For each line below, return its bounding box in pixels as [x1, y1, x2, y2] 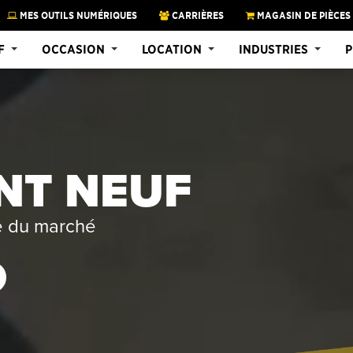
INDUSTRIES [239, 41, 308, 57]
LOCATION [142, 41, 202, 57]
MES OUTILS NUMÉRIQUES [17, 9, 137, 21]
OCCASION [42, 41, 105, 57]
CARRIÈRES [169, 9, 224, 21]
